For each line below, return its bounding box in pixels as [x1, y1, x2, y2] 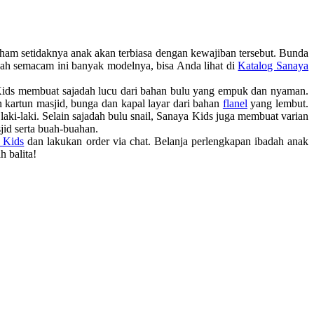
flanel [222, 97, 247, 109]
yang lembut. [247, 97, 309, 109]
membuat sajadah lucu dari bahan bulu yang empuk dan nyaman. [15, 84, 309, 97]
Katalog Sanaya [238, 59, 309, 71]
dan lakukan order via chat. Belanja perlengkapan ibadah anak [24, 135, 309, 147]
